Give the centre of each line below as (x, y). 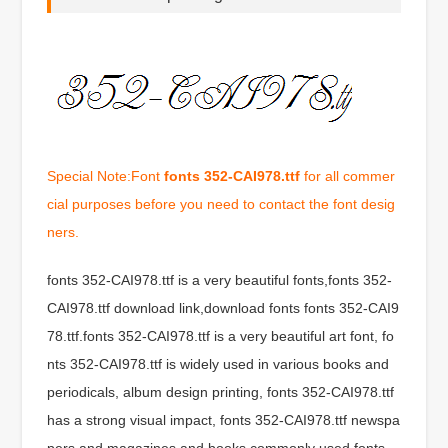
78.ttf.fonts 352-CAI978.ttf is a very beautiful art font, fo (221, 335)
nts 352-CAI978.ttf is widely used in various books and (218, 363)
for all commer (348, 175)
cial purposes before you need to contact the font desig (221, 203)
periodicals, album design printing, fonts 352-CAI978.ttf (221, 391)
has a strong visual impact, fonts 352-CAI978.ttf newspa (224, 419)
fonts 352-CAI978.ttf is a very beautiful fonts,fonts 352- (220, 279)
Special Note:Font (106, 175)
